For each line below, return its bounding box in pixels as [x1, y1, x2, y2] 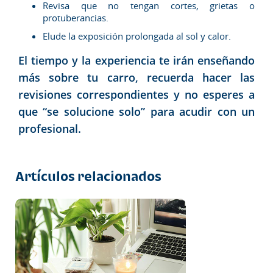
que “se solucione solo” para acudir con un [18, 104, 255, 119]
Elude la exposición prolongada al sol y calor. [43, 29, 231, 42]
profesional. [18, 121, 81, 136]
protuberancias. [43, 11, 108, 24]
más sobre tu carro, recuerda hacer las [18, 69, 255, 85]
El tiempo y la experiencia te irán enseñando [18, 52, 255, 68]
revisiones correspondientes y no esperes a [18, 87, 255, 102]
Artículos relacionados [15, 168, 161, 184]
